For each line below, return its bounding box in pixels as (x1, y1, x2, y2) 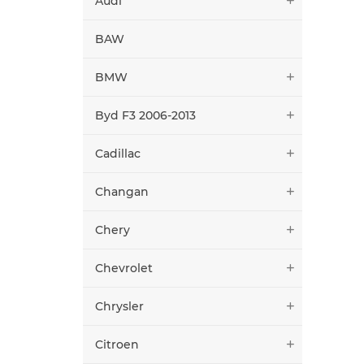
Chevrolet (95, 260, 153, 275)
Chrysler (95, 298, 144, 314)
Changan (95, 184, 149, 199)
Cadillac (95, 145, 141, 161)
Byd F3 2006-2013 (95, 107, 196, 123)
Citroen (95, 336, 139, 352)
